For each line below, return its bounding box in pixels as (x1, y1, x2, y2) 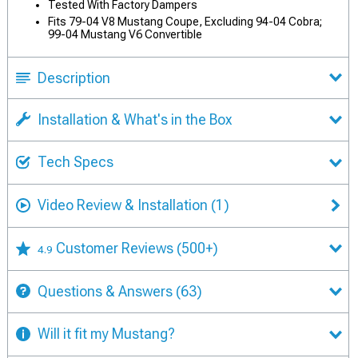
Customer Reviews (56, 239, 177, 257)
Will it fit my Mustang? (38, 325, 175, 343)
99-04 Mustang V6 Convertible (48, 27, 202, 41)
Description (38, 69, 110, 86)
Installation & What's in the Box (38, 110, 232, 128)
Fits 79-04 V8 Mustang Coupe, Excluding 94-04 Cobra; (48, 14, 322, 28)
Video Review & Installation (34, 196, 211, 213)
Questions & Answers (34, 282, 176, 300)
